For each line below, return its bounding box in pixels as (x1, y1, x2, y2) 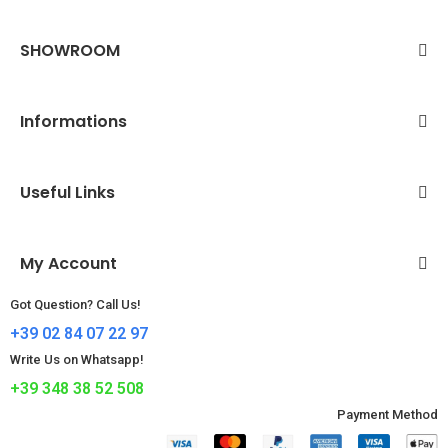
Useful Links (20, 181, 115, 205)
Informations (20, 110, 127, 134)
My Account (20, 252, 117, 276)
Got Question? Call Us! (10, 297, 141, 313)
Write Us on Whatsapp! (10, 352, 144, 368)
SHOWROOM (20, 39, 120, 63)
